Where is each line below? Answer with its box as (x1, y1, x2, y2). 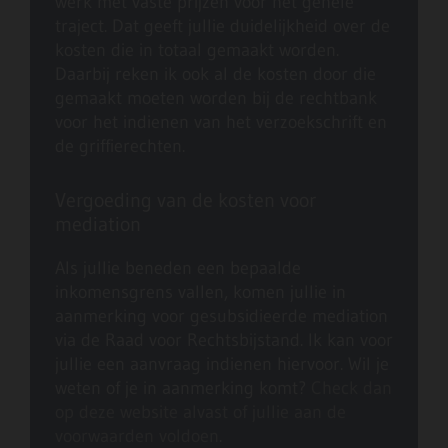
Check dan (311, 377, 392, 400)
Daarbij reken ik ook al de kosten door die (55, 63, 376, 86)
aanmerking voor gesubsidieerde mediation (55, 305, 388, 328)
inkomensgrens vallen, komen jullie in (55, 281, 346, 304)
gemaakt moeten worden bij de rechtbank (55, 87, 377, 110)
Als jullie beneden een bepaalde (55, 257, 301, 280)
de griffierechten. (55, 135, 185, 158)
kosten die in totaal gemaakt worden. (55, 39, 339, 62)
